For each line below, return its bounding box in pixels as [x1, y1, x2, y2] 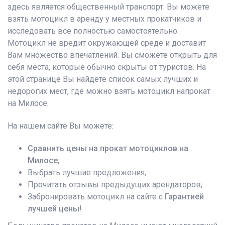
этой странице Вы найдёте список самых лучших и [8, 74, 198, 84]
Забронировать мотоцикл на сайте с [28, 192, 165, 202]
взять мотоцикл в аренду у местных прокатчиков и [8, 14, 201, 24]
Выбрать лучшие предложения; [28, 168, 146, 178]
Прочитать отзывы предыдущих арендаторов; [28, 180, 202, 190]
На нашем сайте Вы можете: [8, 121, 114, 131]
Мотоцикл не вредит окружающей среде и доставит [8, 38, 206, 48]
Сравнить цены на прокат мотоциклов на [28, 144, 188, 154]
